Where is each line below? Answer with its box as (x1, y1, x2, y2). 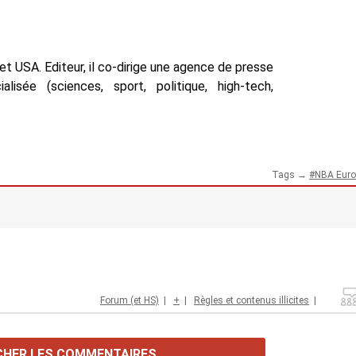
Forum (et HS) (100, 294, 159, 306)
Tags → (272, 168, 309, 180)
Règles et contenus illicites (194, 294, 309, 306)
